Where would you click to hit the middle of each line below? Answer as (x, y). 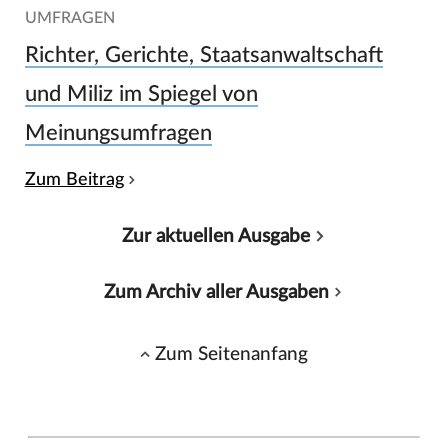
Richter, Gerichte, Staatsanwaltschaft (203, 55)
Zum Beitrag (74, 180)
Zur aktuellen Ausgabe (216, 235)
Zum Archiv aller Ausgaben (216, 292)
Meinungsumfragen (118, 133)
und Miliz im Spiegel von (141, 94)
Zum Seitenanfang (232, 354)
